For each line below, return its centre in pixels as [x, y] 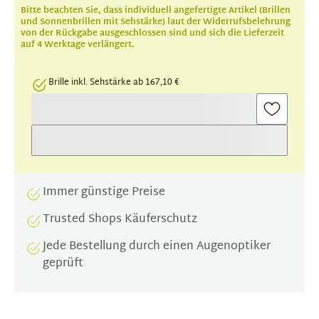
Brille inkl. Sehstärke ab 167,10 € [114, 82]
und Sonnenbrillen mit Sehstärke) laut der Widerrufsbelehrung [156, 22]
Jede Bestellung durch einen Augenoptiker [157, 246]
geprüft [63, 263]
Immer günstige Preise [104, 192]
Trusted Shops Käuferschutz [120, 219]
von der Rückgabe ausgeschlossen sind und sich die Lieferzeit [152, 33]
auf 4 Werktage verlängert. [78, 45]
